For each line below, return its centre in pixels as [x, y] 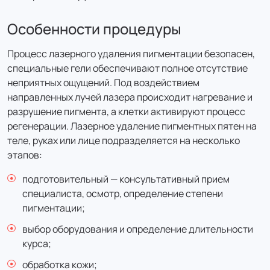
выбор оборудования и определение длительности [138, 229]
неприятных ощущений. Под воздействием [103, 83]
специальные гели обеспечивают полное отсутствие [127, 68]
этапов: [25, 155]
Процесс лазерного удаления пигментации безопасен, [131, 54]
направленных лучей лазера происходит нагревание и [130, 97]
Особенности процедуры [94, 29]
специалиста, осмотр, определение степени [123, 193]
